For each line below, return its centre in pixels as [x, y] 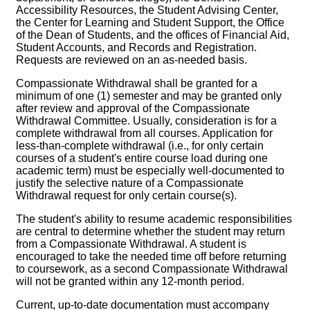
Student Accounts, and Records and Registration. [136, 48]
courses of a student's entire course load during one [142, 158]
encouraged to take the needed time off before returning [151, 257]
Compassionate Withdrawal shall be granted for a [137, 84]
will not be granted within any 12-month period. [130, 282]
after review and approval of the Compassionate [133, 109]
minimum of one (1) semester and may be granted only [149, 96]
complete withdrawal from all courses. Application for [144, 134]
